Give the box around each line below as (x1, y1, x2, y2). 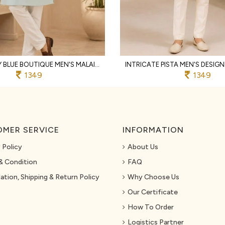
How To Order (128, 202, 174, 211)
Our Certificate (128, 187, 178, 196)
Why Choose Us (128, 172, 179, 181)
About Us (128, 142, 158, 151)
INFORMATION (123, 125, 184, 135)
